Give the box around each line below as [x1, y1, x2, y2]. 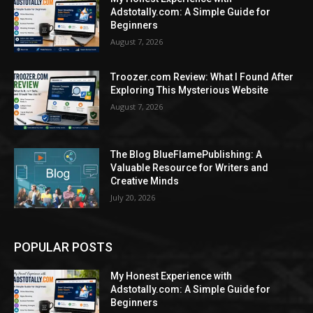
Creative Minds [110, 175, 180, 187]
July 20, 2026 [110, 192, 156, 203]
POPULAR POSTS [14, 240, 112, 255]
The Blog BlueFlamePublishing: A [110, 149, 263, 161]
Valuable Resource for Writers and [110, 162, 269, 174]
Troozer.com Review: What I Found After [110, 71, 294, 82]
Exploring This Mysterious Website [110, 84, 269, 96]
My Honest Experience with [110, 270, 233, 282]
